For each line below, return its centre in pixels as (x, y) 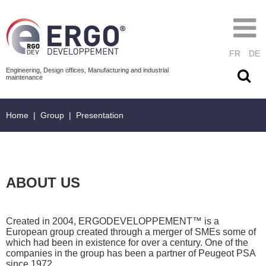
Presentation (100, 115)
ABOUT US (43, 183)
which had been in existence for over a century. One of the (127, 243)
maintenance (24, 77)
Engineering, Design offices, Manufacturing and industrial (87, 70)
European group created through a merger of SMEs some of (131, 232)
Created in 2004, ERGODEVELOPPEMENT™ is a (113, 221)
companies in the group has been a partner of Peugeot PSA (131, 253)
